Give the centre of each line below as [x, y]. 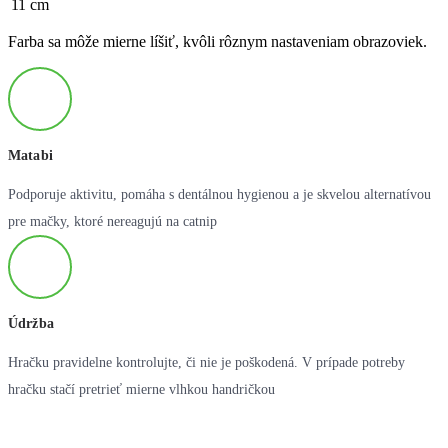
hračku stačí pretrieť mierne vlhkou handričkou [141, 390]
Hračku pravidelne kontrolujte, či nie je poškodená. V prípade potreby [206, 363]
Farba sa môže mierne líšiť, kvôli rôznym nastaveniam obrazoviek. [217, 42]
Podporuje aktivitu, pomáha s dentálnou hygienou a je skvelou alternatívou [219, 195]
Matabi [30, 156]
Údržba [31, 324]
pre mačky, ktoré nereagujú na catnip [112, 222]
